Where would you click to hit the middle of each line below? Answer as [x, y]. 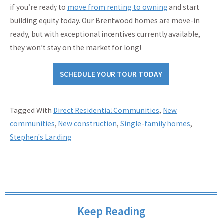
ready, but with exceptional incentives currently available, [105, 34]
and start [183, 7]
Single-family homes [155, 123]
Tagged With [31, 110]
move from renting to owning [117, 7]
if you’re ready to [39, 7]
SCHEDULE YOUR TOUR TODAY [111, 74]
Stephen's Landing [41, 137]
